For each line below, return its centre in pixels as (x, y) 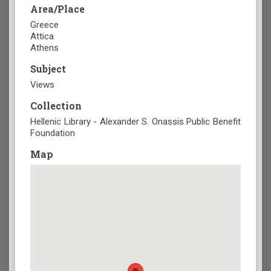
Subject (48, 69)
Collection (56, 106)
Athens (44, 48)
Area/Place (57, 9)
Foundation (53, 133)
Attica (42, 37)
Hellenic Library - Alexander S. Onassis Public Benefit (135, 122)
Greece (44, 25)
